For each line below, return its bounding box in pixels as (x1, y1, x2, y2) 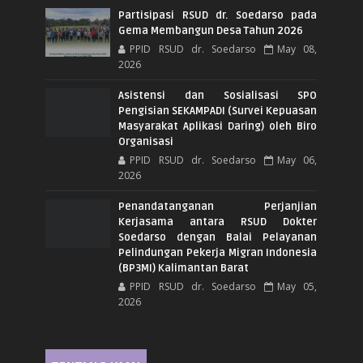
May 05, (277, 280, 318, 294)
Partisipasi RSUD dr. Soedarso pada (118, 9, 318, 23)
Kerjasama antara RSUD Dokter (118, 216, 318, 229)
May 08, (277, 42, 318, 57)
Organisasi (118, 135, 174, 149)
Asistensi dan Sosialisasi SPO (118, 89, 318, 103)
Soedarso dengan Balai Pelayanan (118, 231, 318, 245)
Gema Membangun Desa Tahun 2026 (118, 24, 304, 38)
